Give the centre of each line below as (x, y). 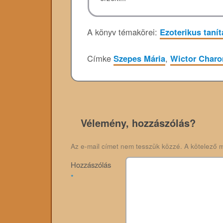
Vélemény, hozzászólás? (138, 123)
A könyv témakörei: (123, 32)
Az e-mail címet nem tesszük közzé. (126, 146)
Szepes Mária (139, 58)
